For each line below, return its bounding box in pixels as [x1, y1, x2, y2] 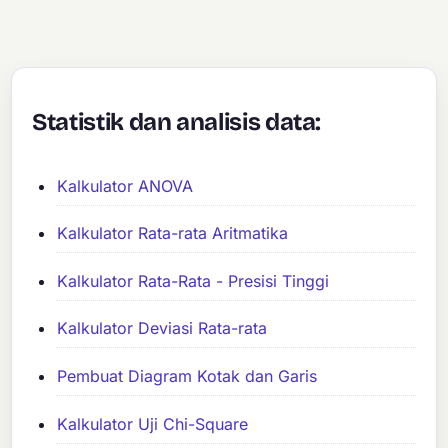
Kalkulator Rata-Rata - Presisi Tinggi [57, 270, 330, 291]
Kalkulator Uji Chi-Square [57, 413, 249, 434]
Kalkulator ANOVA [57, 175, 194, 196]
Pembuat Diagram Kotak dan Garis [57, 365, 318, 386]
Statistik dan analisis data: [32, 108, 322, 137]
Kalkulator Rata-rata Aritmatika [57, 223, 289, 244]
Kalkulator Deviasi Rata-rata [57, 318, 268, 339]
